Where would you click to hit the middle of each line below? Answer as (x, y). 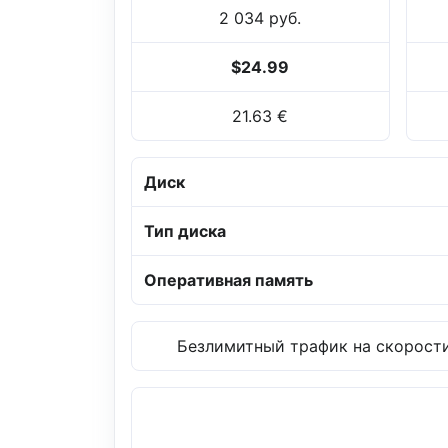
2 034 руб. (260, 18)
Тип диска (185, 231)
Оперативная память (228, 280)
